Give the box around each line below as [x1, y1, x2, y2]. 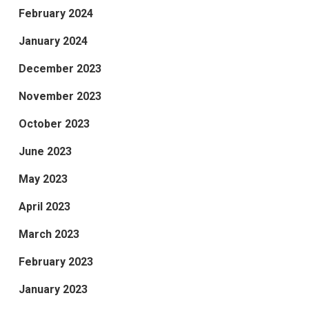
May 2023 [18, 172, 68, 186]
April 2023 [18, 200, 70, 214]
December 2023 [18, 62, 101, 76]
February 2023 [18, 255, 93, 269]
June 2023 [18, 145, 72, 159]
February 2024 [18, 7, 93, 21]
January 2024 [18, 34, 88, 48]
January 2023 [18, 283, 88, 297]
